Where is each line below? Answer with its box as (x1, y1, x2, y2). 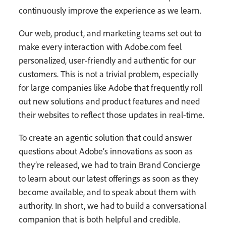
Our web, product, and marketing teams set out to (19, 27, 202, 39)
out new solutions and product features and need (19, 95, 200, 107)
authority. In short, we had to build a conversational (19, 199, 207, 211)
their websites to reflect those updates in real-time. (19, 108, 205, 121)
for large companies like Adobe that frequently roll (19, 81, 203, 93)
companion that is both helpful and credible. (19, 213, 181, 225)
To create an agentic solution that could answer (19, 131, 193, 143)
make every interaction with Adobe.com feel (19, 40, 182, 52)
